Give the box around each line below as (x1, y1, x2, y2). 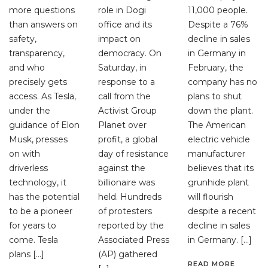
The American (187, 119, 246, 130)
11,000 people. (187, 4, 248, 16)
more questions (9, 4, 75, 16)
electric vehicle (187, 133, 250, 145)
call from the (98, 90, 151, 102)
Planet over (98, 119, 147, 130)
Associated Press (98, 234, 170, 245)
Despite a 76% (187, 19, 248, 30)
